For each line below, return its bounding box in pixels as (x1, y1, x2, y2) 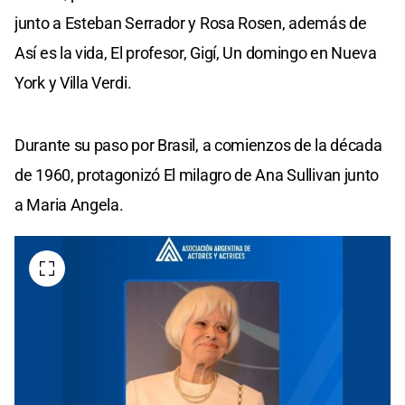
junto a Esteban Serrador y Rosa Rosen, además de (14, 13, 367, 33)
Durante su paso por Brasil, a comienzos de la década (14, 135, 382, 155)
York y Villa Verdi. (14, 72, 132, 92)
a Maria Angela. (14, 194, 124, 214)
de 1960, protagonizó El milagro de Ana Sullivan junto (14, 165, 380, 184)
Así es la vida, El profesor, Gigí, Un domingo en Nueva (14, 42, 377, 62)
